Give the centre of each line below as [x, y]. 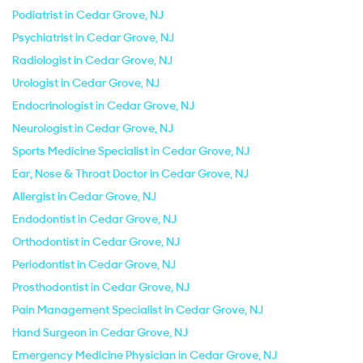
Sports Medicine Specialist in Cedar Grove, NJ [131, 151]
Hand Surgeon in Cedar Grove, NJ [100, 332]
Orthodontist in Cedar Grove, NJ [96, 241]
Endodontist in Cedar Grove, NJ [94, 219]
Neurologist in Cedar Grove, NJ [93, 128]
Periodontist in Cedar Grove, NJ [94, 264]
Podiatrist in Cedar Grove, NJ [88, 15]
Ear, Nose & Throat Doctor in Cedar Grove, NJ [130, 173]
